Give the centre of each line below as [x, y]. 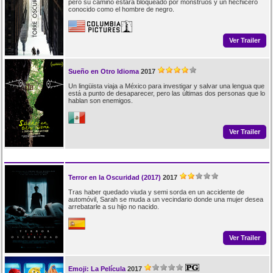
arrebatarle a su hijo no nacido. [113, 206]
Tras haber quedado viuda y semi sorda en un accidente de [156, 192]
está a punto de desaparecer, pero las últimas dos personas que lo [166, 93]
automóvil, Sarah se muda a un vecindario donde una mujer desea [165, 199]
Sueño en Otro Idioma [103, 71]
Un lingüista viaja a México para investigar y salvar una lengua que [166, 86]
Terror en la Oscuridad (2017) [114, 177]
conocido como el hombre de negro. [121, 9]
